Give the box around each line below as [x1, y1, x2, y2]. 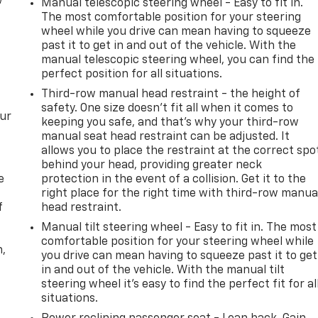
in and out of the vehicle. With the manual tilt [41, 264, 285, 276]
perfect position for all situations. [41, 68, 223, 80]
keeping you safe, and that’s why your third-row [41, 116, 300, 128]
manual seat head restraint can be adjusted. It [41, 131, 290, 143]
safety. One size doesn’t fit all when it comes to [41, 102, 294, 114]
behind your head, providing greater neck [41, 159, 263, 171]
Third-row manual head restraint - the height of [41, 88, 301, 100]
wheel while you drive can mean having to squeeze [41, 26, 312, 38]
